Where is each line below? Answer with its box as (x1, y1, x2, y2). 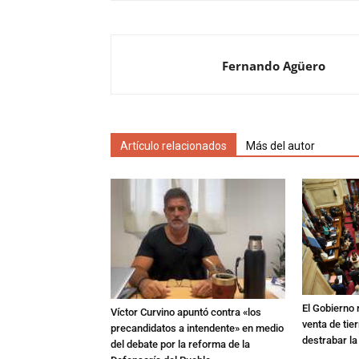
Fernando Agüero (222, 58, 325, 74)
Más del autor (246, 139, 315, 152)
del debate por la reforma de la (111, 338, 250, 350)
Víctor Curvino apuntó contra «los (111, 306, 261, 318)
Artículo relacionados (120, 139, 227, 152)
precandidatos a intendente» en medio (111, 322, 284, 334)
